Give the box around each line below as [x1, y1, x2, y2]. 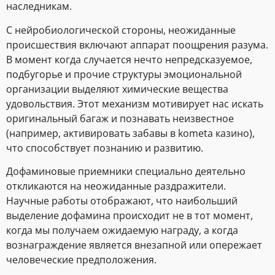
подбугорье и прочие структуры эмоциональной [6, 67, 242, 81]
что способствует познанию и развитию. [6, 141, 203, 155]
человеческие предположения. [6, 252, 157, 266]
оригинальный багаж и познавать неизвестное [6, 111, 234, 125]
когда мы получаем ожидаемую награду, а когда [6, 223, 238, 237]
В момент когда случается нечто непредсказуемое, [6, 52, 252, 66]
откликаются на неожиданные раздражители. [6, 179, 226, 193]
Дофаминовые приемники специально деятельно [6, 164, 246, 178]
